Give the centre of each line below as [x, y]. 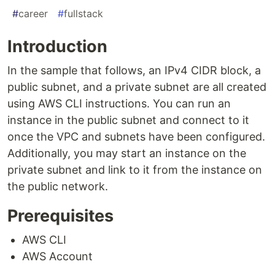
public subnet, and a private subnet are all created [137, 87]
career [33, 14]
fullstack [83, 14]
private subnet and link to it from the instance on [135, 170]
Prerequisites [60, 216]
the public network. [58, 187]
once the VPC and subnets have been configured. [136, 137]
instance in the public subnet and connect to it [128, 120]
